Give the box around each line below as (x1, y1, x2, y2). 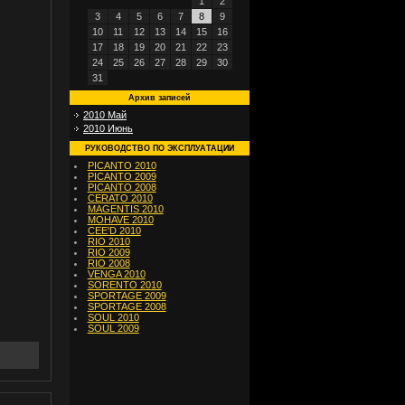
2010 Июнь (83, 123, 133, 134)
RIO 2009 (87, 247, 130, 258)
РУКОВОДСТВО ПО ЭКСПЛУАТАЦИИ (85, 144, 234, 153)
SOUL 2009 (87, 323, 139, 334)
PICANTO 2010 (87, 160, 156, 171)
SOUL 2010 (87, 312, 139, 323)
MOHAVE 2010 (87, 214, 154, 225)
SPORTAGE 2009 (87, 290, 166, 301)
